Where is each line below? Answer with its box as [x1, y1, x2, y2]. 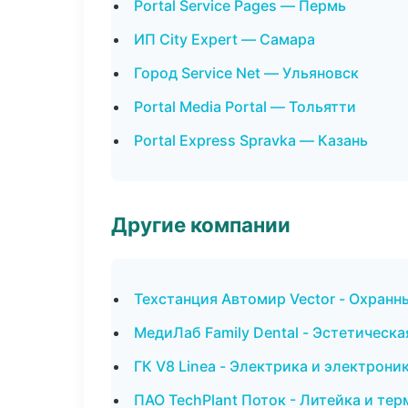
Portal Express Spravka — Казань [134, 131, 368, 149]
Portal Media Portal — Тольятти [134, 97, 356, 116]
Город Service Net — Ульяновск [134, 64, 359, 82]
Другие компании [111, 212, 291, 237]
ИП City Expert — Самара [134, 30, 315, 48]
